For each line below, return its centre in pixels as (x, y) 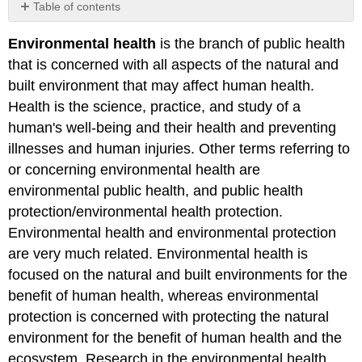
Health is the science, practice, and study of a (155, 107)
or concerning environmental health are (135, 170)
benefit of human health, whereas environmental (164, 296)
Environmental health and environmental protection (173, 233)
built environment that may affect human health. (162, 86)
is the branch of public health (251, 44)
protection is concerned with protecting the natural (169, 317)
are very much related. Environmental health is (158, 254)
